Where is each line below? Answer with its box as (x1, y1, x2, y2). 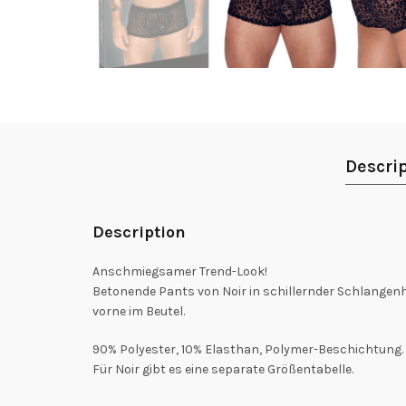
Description (92, 221, 186, 242)
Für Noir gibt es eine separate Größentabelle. (92, 361, 353, 377)
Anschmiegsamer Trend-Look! (92, 263, 267, 279)
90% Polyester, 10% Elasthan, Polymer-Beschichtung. (92, 341, 403, 357)
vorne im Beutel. (92, 303, 185, 319)
